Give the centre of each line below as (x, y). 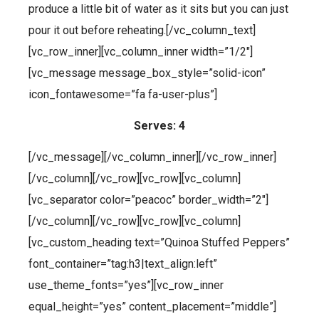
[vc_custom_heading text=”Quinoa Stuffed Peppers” (159, 243)
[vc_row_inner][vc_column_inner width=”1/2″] (141, 51)
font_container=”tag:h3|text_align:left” (123, 264)
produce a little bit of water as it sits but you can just (158, 9)
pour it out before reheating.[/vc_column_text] (142, 30)
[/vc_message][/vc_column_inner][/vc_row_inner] (152, 157)
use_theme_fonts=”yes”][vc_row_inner (126, 286)
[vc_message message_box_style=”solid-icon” (147, 73)
